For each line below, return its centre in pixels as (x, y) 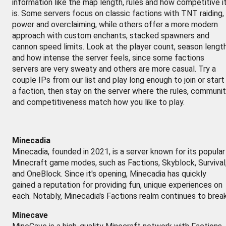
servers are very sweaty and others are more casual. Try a (114, 69)
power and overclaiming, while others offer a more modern (115, 24)
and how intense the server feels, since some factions (108, 58)
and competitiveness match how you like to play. (98, 102)
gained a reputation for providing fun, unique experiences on (117, 185)
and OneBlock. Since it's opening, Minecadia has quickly (109, 174)
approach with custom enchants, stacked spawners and (111, 36)
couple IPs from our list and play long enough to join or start (118, 80)
